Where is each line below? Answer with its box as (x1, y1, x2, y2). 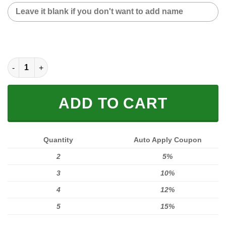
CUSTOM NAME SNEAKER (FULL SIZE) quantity (7, 59, 171, 67)
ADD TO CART (59, 95, 167, 112)
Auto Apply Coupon (133, 135, 202, 144)
